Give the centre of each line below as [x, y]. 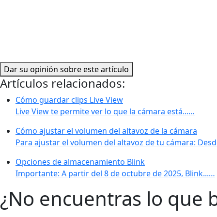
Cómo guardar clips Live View [69, 100]
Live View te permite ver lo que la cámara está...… [105, 111]
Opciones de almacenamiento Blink [80, 162]
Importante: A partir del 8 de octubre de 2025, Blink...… [115, 173]
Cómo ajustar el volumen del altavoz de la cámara [106, 131]
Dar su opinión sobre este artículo [66, 69]
